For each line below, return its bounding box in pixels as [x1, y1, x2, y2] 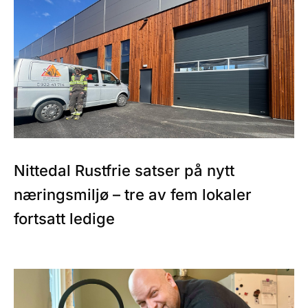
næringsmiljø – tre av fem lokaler [14, 186, 252, 204]
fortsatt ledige [14, 210, 115, 228]
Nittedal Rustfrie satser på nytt [14, 162, 234, 180]
